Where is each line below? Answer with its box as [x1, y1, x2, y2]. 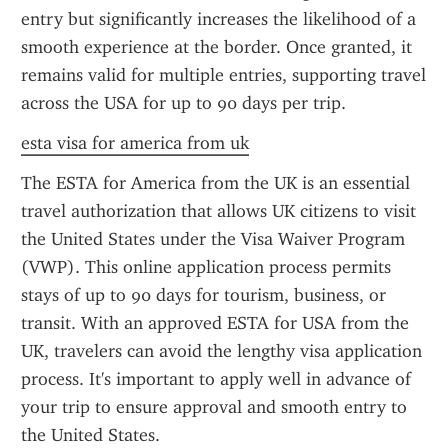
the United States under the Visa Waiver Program [21, 228, 405, 250]
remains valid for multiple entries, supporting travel [21, 64, 426, 86]
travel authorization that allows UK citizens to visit [21, 200, 416, 222]
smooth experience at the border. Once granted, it [21, 36, 412, 58]
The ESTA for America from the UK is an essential [21, 172, 410, 194]
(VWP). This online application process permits [21, 256, 391, 278]
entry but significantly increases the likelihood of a [21, 8, 416, 30]
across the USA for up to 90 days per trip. [21, 92, 346, 114]
